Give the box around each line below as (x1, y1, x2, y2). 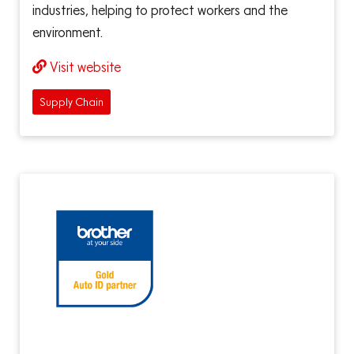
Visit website (50, 56, 121, 78)
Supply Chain (40, 92, 104, 111)
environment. (32, 21, 103, 43)
